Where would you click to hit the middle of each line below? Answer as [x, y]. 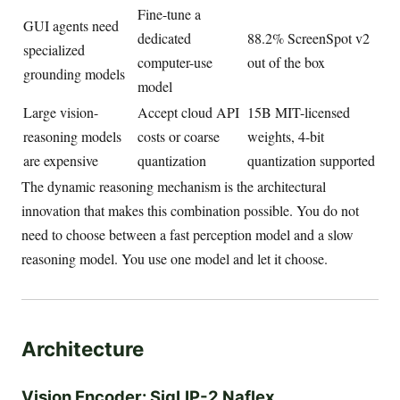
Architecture [83, 349]
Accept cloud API [188, 112]
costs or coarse [179, 136]
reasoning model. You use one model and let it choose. [175, 258]
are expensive [61, 160]
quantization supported [311, 160]
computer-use [175, 62]
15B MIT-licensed [299, 112]
